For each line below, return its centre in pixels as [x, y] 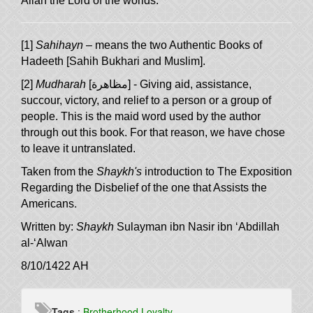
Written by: [49, 227]
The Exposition [255, 172]
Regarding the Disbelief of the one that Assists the [144, 188]
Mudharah [61, 85]
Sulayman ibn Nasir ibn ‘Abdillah [198, 227]
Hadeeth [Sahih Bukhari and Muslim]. [113, 61]
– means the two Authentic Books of [173, 45]
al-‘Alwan [44, 243]
